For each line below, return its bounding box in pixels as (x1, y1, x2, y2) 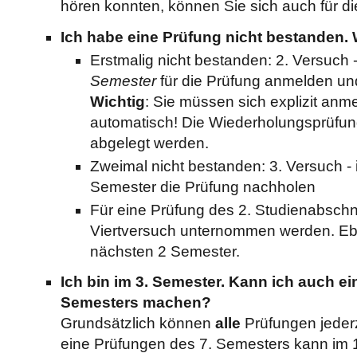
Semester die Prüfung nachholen (89, 178, 316, 195)
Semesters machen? (61, 293, 212, 311)
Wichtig (89, 92, 145, 110)
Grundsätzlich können (61, 314, 216, 331)
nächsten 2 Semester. (89, 242, 240, 260)
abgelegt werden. (89, 134, 209, 151)
